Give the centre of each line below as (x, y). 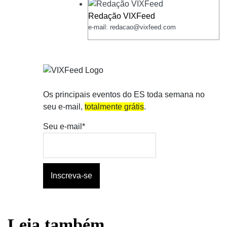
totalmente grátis (114, 107)
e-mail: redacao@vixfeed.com (132, 27)
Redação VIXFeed (122, 16)
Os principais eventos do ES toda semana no (124, 95)
